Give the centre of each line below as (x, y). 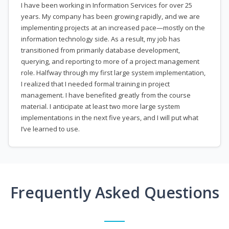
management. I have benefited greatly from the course (106, 95)
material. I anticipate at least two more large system (100, 107)
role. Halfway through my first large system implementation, (113, 73)
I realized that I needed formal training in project (95, 84)
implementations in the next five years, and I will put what (110, 118)
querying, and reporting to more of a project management (110, 62)
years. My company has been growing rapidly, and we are (110, 17)
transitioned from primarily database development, (100, 50)
